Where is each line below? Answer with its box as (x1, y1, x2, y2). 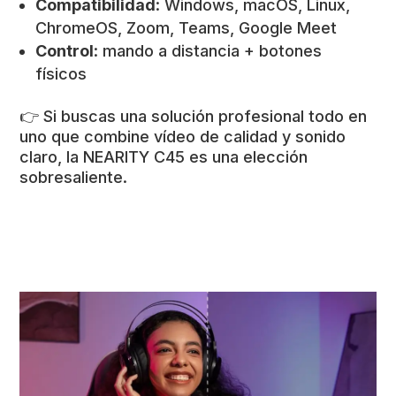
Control (35, 41, 95, 60)
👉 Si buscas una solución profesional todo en (19, 106, 368, 126)
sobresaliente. (19, 167, 128, 187)
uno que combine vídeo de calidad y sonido (19, 126, 346, 146)
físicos (35, 64, 88, 83)
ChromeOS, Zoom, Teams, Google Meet (35, 18, 338, 37)
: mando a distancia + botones (94, 41, 323, 60)
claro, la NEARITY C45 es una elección (19, 147, 308, 166)
